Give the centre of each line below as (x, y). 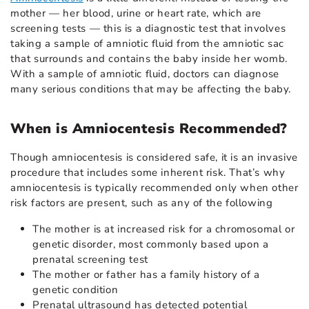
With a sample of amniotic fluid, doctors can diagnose (145, 73)
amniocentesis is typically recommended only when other (154, 187)
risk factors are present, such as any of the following (142, 202)
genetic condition (77, 289)
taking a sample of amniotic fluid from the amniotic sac (148, 43)
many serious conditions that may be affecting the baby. (151, 89)
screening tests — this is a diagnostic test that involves (148, 28)
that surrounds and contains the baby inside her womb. (149, 58)
